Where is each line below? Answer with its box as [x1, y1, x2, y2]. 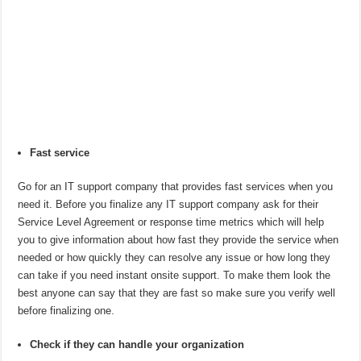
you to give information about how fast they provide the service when [18, 234, 339, 247]
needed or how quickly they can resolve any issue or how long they [18, 251, 331, 264]
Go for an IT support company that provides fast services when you [18, 180, 334, 193]
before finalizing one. [18, 305, 115, 317]
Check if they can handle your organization [30, 338, 245, 351]
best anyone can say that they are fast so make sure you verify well [18, 287, 336, 300]
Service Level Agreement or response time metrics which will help [18, 216, 325, 229]
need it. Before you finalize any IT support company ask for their [18, 198, 319, 211]
